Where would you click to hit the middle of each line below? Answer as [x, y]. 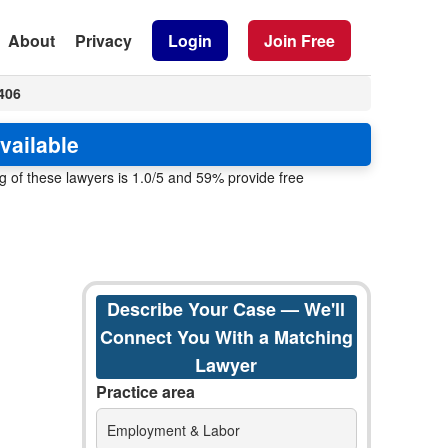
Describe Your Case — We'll [226, 309]
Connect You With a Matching [226, 337]
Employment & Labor [173, 430]
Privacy [103, 40]
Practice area [145, 391]
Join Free [299, 40]
